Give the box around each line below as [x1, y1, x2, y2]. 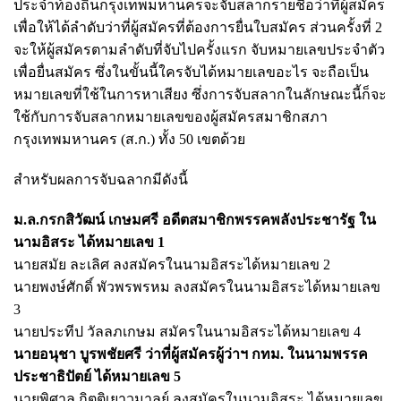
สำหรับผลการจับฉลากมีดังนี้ [13, 171, 188, 187]
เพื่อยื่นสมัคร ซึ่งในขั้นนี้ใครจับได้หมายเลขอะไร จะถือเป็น [13, 64, 369, 80]
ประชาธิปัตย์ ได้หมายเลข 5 [13, 368, 181, 384]
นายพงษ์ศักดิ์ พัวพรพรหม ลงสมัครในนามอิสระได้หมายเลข [13, 278, 380, 294]
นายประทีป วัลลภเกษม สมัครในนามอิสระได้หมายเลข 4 [13, 323, 361, 339]
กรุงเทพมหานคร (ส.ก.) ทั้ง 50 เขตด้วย [13, 131, 245, 147]
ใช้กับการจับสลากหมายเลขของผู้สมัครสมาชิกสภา [13, 108, 328, 124]
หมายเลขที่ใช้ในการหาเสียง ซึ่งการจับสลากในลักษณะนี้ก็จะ [13, 86, 387, 102]
